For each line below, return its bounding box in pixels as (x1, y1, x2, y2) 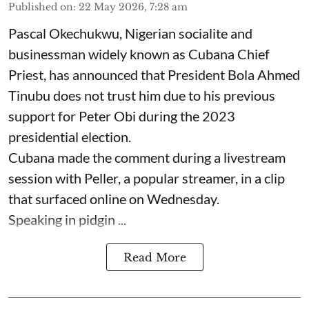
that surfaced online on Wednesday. (8, 190, 219, 207)
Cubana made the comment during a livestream (8, 149, 286, 166)
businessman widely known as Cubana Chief (8, 46, 270, 62)
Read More (123, 250, 186, 264)
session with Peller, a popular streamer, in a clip (8, 170, 285, 186)
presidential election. (8, 128, 131, 145)
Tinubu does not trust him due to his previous (8, 87, 275, 103)
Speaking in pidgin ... (8, 211, 126, 228)
